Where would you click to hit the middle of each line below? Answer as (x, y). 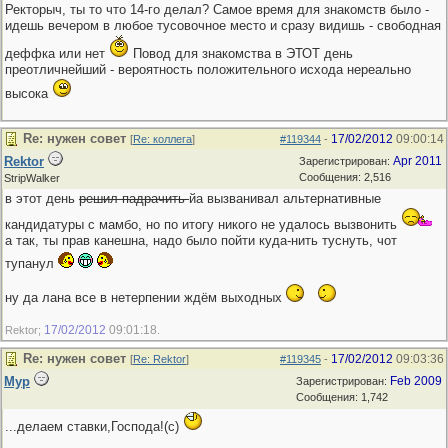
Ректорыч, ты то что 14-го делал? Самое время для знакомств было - (217, 9)
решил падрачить (134, 198)
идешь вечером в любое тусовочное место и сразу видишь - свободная (223, 25)
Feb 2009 (416, 381)
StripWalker (32, 178)
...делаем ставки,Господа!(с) (94, 426)
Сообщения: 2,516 (345, 177)
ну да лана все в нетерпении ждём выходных (145, 297)
